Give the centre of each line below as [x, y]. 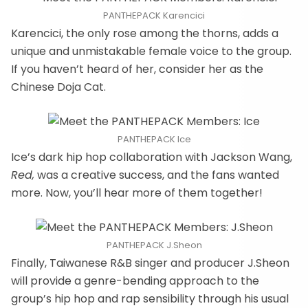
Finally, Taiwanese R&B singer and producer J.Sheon [150, 263]
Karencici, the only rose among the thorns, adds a [145, 33]
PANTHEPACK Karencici [154, 15]
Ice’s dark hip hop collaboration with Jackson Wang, [152, 157]
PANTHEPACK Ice [154, 139]
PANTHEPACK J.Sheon [154, 245]
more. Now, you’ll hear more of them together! [137, 193]
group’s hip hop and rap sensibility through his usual [150, 299]
